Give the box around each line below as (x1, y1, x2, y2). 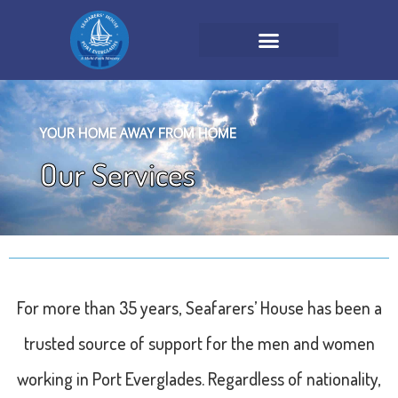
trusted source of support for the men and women (23, 331, 375, 354)
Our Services (40, 155, 195, 194)
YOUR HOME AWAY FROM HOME (40, 123, 236, 141)
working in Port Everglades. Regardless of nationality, (17, 367, 381, 390)
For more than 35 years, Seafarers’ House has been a (16, 296, 382, 319)
